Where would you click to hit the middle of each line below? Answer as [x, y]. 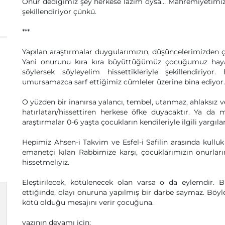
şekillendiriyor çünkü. [59, 12]
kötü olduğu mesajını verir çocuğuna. [88, 202]
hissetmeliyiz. [46, 162]
